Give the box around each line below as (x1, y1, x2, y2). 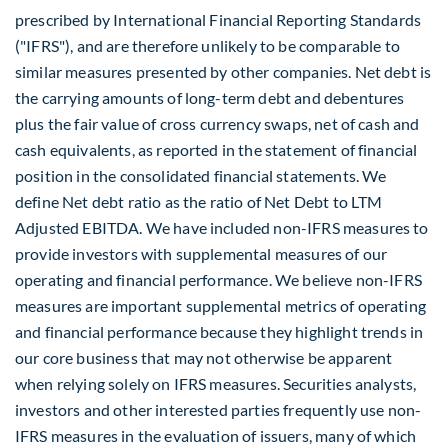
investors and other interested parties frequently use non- (15, 399, 422, 419)
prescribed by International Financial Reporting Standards (15, 9, 422, 29)
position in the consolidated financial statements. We (15, 165, 387, 185)
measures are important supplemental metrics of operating (15, 295, 426, 315)
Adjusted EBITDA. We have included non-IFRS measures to (15, 217, 429, 237)
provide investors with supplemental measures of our (15, 243, 388, 263)
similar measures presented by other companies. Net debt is (15, 61, 432, 81)
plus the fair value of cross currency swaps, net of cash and (15, 113, 420, 133)
